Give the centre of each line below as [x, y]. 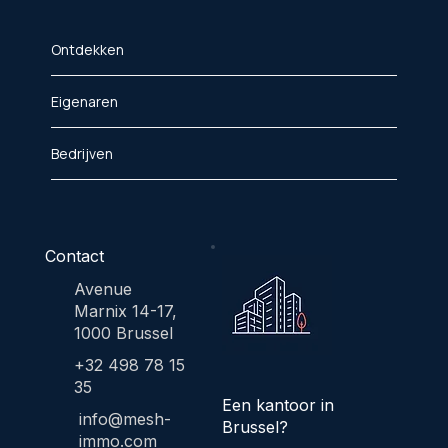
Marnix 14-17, [125, 310]
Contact [75, 256]
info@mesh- [124, 419]
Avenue [102, 288]
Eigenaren [84, 101]
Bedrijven [81, 153]
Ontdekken [87, 49]
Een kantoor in [277, 404]
